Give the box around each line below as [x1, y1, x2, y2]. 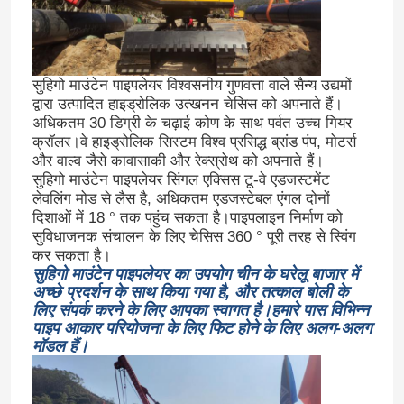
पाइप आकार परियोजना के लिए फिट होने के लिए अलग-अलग [32, 318, 372, 337]
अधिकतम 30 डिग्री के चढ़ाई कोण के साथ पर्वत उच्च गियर [32, 114, 352, 132]
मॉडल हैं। [32, 336, 88, 355]
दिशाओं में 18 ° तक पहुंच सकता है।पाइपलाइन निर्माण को [32, 208, 343, 226]
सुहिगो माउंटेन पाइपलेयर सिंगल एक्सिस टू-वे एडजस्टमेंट [32, 170, 330, 188]
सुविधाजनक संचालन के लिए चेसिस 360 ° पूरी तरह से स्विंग [32, 227, 356, 245]
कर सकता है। [32, 246, 111, 264]
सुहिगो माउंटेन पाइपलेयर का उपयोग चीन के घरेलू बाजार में [32, 264, 358, 283]
